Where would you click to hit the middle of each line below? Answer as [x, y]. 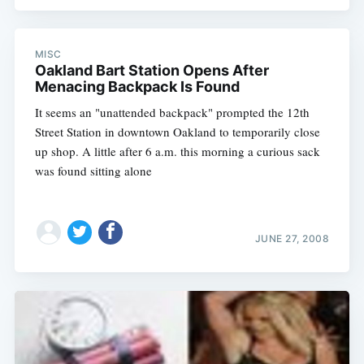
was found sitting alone [93, 171]
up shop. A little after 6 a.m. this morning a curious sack [177, 152]
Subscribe [297, 269]
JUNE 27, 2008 [292, 239]
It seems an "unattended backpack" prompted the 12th [172, 113]
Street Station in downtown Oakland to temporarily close [177, 132]
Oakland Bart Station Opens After [152, 71]
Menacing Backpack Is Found [137, 87]
